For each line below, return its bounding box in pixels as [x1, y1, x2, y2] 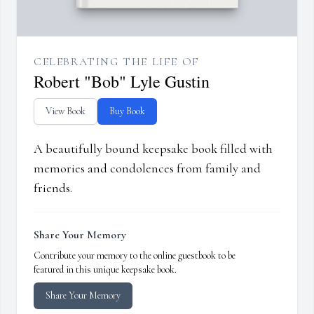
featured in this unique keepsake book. [34, 264, 177, 276]
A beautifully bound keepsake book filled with [34, 141, 273, 157]
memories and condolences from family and [34, 161, 261, 177]
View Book [46, 105, 86, 118]
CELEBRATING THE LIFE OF [34, 55, 200, 69]
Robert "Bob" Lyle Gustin [34, 70, 210, 93]
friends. [34, 180, 72, 196]
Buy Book [109, 105, 145, 118]
